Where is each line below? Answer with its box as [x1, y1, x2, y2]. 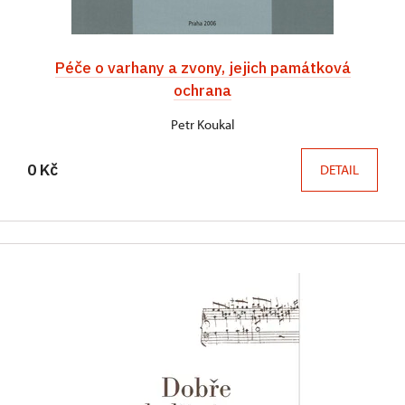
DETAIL [320, 161, 359, 179]
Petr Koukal [170, 116, 235, 134]
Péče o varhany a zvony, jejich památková [54, 57, 351, 79]
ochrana [174, 80, 231, 101]
